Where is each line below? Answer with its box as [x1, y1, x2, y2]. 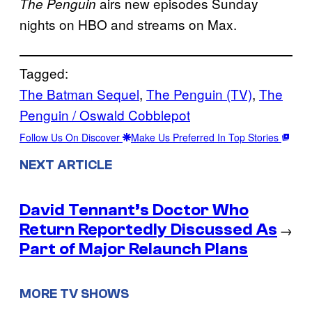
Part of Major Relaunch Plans [19, 239, 248, 258]
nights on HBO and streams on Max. [19, 15, 237, 34]
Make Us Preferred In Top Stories [131, 130, 281, 145]
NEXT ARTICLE [19, 157, 112, 173]
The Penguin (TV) [146, 84, 252, 104]
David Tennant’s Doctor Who [19, 200, 249, 219]
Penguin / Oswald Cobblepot [19, 105, 190, 125]
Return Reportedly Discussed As [19, 219, 277, 239]
